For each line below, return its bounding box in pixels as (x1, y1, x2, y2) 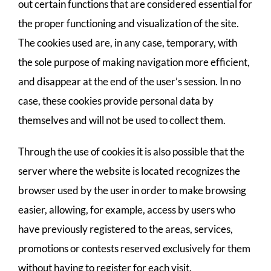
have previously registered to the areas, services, (18, 223, 233, 235)
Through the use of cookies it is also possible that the (18, 145, 244, 158)
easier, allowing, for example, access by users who (18, 203, 235, 216)
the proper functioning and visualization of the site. (18, 17, 239, 30)
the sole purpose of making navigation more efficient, (18, 56, 250, 68)
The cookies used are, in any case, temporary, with (18, 36, 237, 49)
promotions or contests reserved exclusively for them (18, 242, 250, 255)
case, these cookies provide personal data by (18, 94, 214, 107)
